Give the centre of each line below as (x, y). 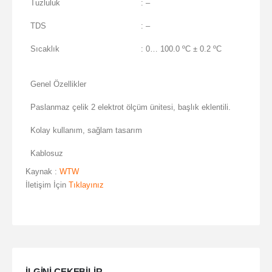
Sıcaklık (45, 49)
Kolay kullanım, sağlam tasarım (86, 131)
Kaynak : (42, 172)
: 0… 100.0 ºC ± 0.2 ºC (181, 49)
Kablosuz (47, 154)
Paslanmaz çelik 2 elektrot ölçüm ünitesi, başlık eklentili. (131, 107)
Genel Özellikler (58, 84)
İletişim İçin (47, 185)
